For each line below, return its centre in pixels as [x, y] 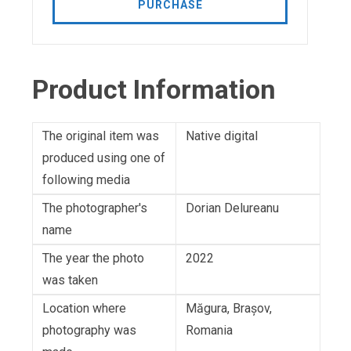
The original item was [101, 136]
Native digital [222, 136]
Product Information [154, 90]
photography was [89, 331]
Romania [209, 331]
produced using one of [104, 158]
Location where [84, 309]
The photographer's [95, 208]
